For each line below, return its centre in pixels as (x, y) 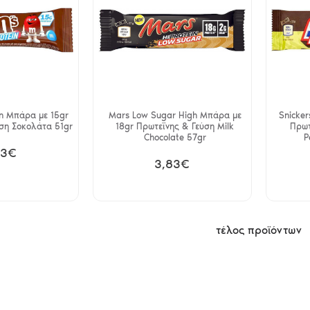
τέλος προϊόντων (259, 230)
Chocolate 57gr (175, 137)
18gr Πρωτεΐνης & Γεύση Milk (175, 126)
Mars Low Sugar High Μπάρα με (175, 115)
